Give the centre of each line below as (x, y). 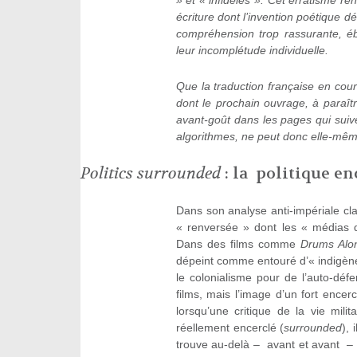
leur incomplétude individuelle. (252, 51)
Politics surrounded (150, 174)
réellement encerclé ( (230, 328)
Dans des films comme (238, 244)
